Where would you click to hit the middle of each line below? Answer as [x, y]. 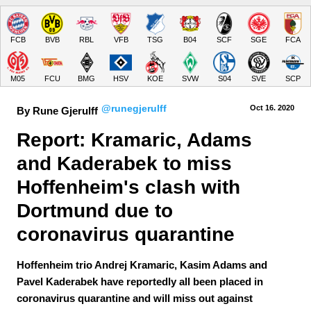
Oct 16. [263, 108]
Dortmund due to [98, 211]
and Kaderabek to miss [127, 163]
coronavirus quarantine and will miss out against [135, 298]
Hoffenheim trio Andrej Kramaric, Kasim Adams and [142, 265]
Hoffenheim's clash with [131, 187]
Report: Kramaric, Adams [137, 140]
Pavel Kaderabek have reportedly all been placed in [140, 281]
